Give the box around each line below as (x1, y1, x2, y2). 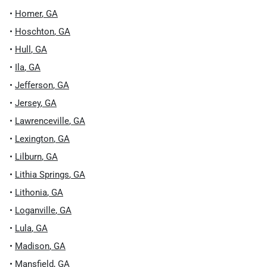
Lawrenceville (15, 116, 69, 126)
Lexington (15, 133, 54, 144)
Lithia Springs (15, 169, 69, 180)
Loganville (15, 205, 55, 216)
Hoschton (15, 26, 54, 37)
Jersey (15, 98, 41, 108)
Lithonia (15, 187, 47, 198)
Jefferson (15, 80, 53, 91)
